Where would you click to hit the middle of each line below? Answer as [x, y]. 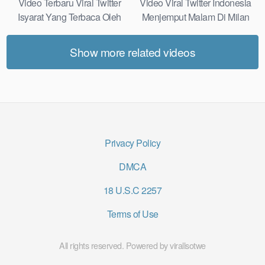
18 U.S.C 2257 [132, 190]
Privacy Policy [132, 143]
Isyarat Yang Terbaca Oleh [70, 17]
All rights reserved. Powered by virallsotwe [132, 245]
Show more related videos [132, 51]
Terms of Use [132, 214]
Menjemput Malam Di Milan [195, 17]
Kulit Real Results [70, 31]
